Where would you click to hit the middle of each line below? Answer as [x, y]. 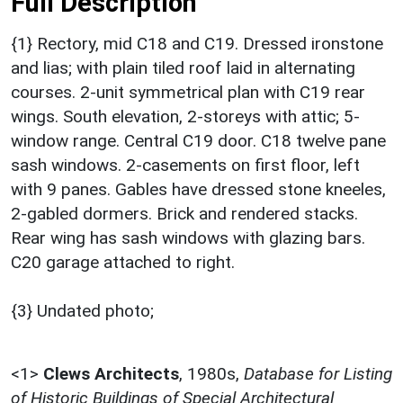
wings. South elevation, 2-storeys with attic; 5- [185, 117]
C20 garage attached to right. [123, 263]
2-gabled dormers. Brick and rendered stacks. [184, 214]
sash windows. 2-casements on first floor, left [185, 166]
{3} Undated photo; [82, 311]
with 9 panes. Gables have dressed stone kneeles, [198, 190]
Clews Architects [111, 374]
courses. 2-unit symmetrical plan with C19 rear [188, 93]
